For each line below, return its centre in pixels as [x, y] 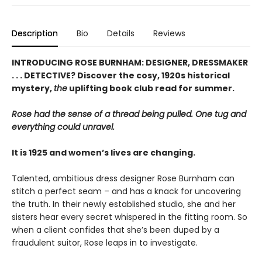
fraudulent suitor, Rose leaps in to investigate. [105, 242]
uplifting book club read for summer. [151, 88]
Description [35, 33]
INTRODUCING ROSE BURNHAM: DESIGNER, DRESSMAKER [130, 62]
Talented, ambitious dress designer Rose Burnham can [123, 178]
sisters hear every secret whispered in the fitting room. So [130, 217]
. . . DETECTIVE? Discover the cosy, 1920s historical [121, 75]
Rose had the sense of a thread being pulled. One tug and [129, 114]
